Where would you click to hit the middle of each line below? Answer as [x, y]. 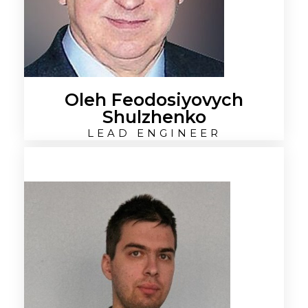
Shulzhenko [154, 117]
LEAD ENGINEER [154, 133]
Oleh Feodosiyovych [154, 100]
